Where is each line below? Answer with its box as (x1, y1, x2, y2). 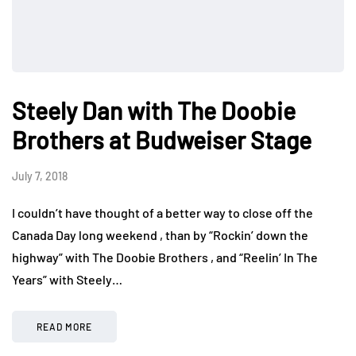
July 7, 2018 (12, 168, 68, 183)
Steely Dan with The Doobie (12, 95, 296, 125)
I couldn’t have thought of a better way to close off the (12, 204, 313, 220)
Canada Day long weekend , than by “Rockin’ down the (12, 226, 308, 242)
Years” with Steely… (12, 271, 122, 287)
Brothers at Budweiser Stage (12, 125, 311, 154)
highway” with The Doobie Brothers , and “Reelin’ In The (12, 249, 318, 265)
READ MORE (37, 320, 92, 332)
